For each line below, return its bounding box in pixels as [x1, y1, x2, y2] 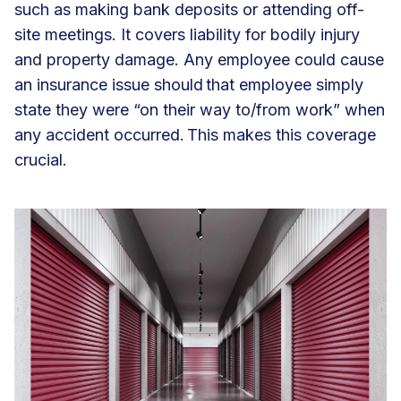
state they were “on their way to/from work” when [14, 99, 385, 119]
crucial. [14, 149, 67, 169]
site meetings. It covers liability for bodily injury [14, 24, 360, 44]
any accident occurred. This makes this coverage [14, 124, 376, 144]
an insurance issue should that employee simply [14, 74, 363, 94]
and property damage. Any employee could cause [14, 49, 384, 69]
